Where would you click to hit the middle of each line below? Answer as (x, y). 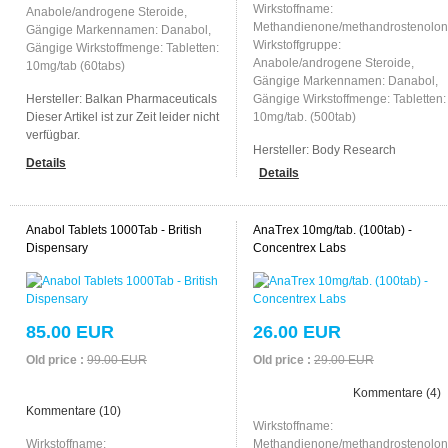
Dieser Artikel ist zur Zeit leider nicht (122, 116)
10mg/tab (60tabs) (75, 65)
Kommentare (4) (396, 392)
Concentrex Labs (299, 247)
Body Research (353, 149)
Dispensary (56, 247)
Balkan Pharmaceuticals (150, 98)
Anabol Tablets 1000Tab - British (113, 229)
